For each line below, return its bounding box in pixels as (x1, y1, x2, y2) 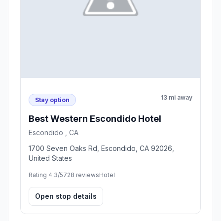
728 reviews (63, 171, 99, 179)
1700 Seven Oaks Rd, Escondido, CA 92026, (29, 144, 174, 153)
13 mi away (161, 93, 192, 101)
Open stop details (35, 192, 97, 201)
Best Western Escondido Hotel (29, 113, 161, 124)
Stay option (35, 96, 70, 104)
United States (29, 154, 72, 163)
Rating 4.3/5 (29, 171, 63, 179)
